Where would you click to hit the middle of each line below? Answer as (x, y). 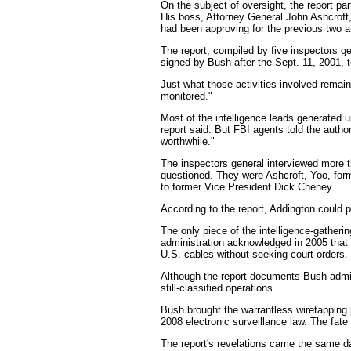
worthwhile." (188, 141)
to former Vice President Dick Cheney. (248, 187)
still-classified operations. (218, 288)
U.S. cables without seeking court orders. (254, 254)
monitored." (186, 96)
